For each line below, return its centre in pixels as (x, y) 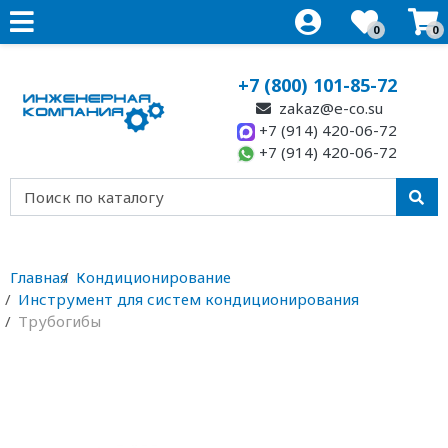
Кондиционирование (153, 277)
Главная (39, 277)
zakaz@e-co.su (329, 108)
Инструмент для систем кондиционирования (188, 299)
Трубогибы (59, 321)
